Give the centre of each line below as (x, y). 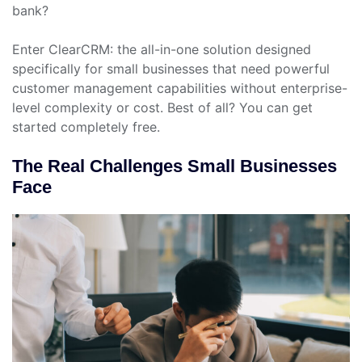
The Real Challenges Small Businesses (175, 166)
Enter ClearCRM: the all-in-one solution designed (162, 50)
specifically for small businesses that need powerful (171, 69)
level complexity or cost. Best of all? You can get (162, 108)
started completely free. (86, 127)
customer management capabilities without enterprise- (180, 88)
